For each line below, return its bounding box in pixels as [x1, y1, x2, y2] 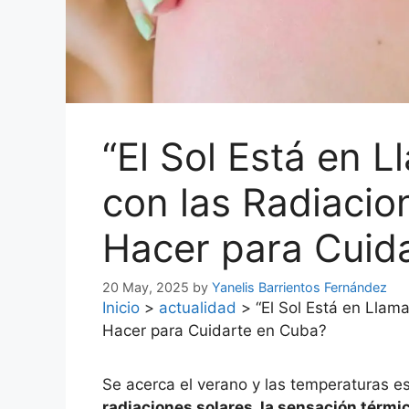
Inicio [102, 299, 140, 318]
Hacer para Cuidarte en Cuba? [102, 321, 327, 341]
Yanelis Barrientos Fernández [212, 279, 387, 296]
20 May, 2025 [102, 279, 189, 296]
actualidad [159, 299, 236, 318]
